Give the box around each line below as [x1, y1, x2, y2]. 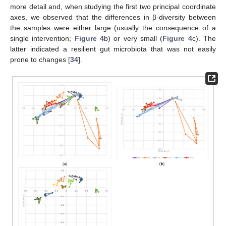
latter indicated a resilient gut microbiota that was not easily [10, 44, 216, 53]
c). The [192, 34, 216, 42]
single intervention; [10, 34, 75, 42]
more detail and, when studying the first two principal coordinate [10, 2, 216, 11]
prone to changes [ [10, 55, 70, 64]
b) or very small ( [104, 34, 163, 42]
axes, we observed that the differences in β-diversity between [10, 13, 216, 21]
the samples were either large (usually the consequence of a [10, 23, 216, 32]
